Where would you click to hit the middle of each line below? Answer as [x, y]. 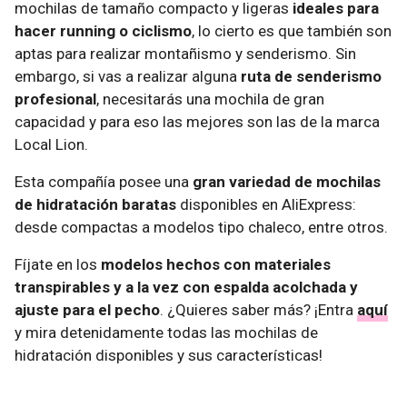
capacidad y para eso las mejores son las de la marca [197, 121]
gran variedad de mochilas [287, 181]
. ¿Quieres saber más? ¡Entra [258, 309]
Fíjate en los [58, 264]
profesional [55, 99]
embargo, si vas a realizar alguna [128, 76]
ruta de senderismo [311, 76]
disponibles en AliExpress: [266, 204]
